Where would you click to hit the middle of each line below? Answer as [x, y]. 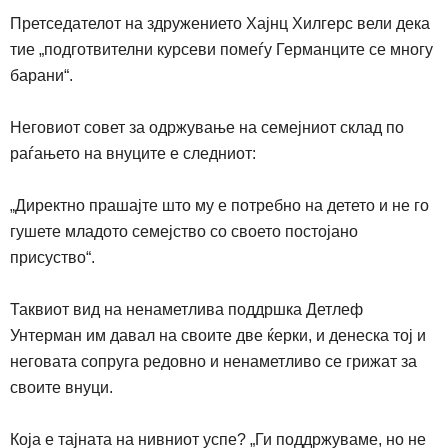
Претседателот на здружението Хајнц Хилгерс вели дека [220, 24]
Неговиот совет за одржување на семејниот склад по [207, 128]
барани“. [41, 76]
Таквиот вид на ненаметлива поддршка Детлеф [186, 310]
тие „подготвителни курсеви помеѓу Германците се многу [221, 50]
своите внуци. [61, 388]
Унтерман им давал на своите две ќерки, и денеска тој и [218, 336]
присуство [48, 258]
